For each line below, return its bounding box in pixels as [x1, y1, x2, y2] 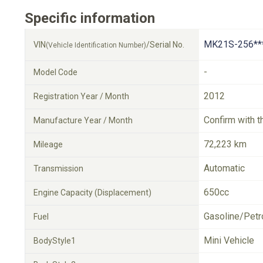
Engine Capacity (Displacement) [33, 188, 151, 197]
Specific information [25, 10, 155, 26]
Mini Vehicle [204, 235, 254, 246]
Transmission [33, 164, 83, 173]
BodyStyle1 [33, 236, 76, 245]
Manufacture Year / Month [33, 116, 133, 125]
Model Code [33, 68, 77, 77]
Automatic [204, 163, 245, 174]
